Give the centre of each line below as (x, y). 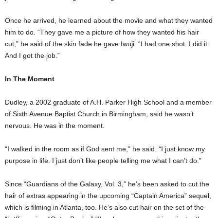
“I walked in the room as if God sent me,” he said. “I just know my (105, 149)
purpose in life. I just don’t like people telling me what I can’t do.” (103, 160)
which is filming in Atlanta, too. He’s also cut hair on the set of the (104, 207)
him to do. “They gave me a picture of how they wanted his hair (102, 32)
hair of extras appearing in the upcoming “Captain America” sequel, (108, 195)
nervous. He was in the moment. (55, 125)
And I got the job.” (32, 55)
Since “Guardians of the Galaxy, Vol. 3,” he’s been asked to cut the (107, 184)
